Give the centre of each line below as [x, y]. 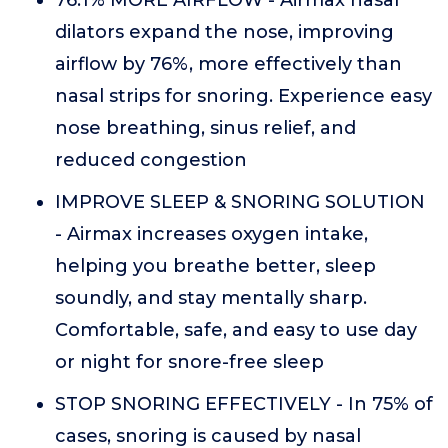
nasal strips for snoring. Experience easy [243, 96]
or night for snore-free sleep [189, 362]
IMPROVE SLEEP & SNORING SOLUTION [240, 202]
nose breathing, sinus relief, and [205, 128]
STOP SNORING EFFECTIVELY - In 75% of [244, 404]
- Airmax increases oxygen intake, [211, 234]
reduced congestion [151, 160]
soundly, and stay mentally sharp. [211, 298]
